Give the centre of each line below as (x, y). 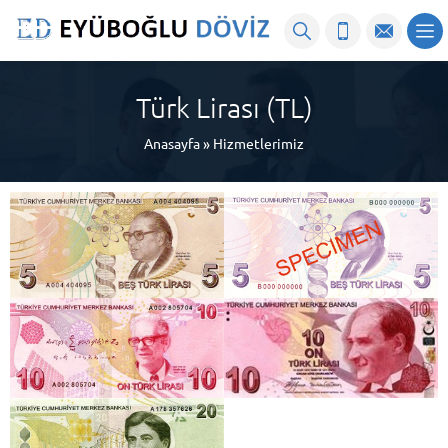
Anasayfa (172, 143)
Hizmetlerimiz (258, 143)
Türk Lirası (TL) (224, 108)
